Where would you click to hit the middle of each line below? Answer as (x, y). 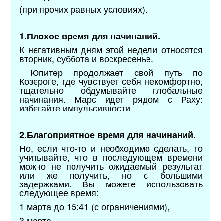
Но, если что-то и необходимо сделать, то (111, 148)
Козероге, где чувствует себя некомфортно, (111, 81)
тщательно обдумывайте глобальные (111, 90)
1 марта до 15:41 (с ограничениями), (95, 206)
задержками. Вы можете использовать (111, 183)
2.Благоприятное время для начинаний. (108, 134)
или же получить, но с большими (111, 174)
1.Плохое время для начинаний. (91, 36)
